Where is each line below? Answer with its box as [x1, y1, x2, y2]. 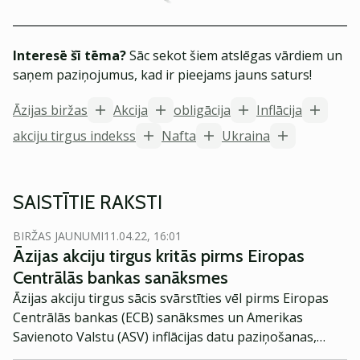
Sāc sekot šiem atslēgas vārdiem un [126, 47, 342, 64]
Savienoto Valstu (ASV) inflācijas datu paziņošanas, [13, 328, 317, 346]
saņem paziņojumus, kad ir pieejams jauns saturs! [13, 66, 312, 84]
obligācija [174, 101, 231, 119]
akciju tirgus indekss [13, 127, 136, 145]
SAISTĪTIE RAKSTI [13, 190, 162, 214]
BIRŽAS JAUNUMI [13, 228, 104, 243]
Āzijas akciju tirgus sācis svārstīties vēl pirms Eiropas [13, 289, 329, 307]
